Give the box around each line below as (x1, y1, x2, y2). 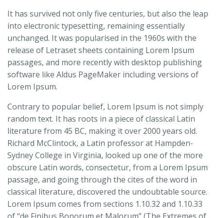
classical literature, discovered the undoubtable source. (7, 186, 207, 198)
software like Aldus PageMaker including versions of (7, 69, 199, 80)
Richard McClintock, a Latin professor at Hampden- (7, 138, 193, 149)
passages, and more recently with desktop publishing (7, 57, 202, 68)
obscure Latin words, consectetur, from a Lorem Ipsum (7, 162, 208, 173)
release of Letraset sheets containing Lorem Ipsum (7, 45, 194, 56)
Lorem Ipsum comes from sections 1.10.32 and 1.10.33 (7, 199, 202, 210)
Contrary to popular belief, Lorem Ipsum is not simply (7, 101, 203, 112)
